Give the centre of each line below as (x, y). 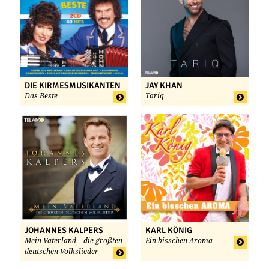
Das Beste (41, 96)
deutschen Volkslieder (62, 252)
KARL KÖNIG (168, 231)
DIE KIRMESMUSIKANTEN (73, 85)
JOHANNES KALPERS (64, 231)
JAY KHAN (164, 85)
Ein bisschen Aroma (179, 241)
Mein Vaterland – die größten (74, 241)
